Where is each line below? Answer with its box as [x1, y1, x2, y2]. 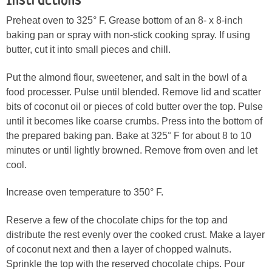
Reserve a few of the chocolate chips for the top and [6, 215, 228, 226]
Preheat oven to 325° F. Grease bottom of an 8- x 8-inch [6, 15, 243, 25]
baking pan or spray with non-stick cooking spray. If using [6, 29, 250, 40]
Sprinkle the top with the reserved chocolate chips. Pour [6, 259, 245, 270]
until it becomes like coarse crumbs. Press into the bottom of [6, 115, 262, 126]
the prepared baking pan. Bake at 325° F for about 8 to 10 [6, 130, 251, 141]
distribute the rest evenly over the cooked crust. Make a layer [6, 229, 265, 240]
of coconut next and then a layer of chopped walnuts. [6, 244, 231, 255]
